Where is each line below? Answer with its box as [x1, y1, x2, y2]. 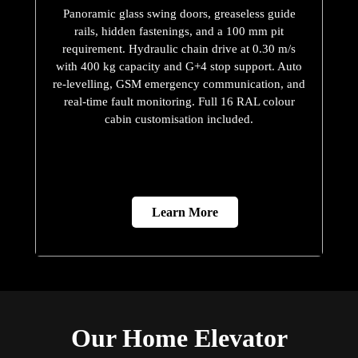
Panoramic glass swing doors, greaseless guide [62, 7, 296, 21]
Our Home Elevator [70, 323, 288, 352]
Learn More [152, 205, 218, 220]
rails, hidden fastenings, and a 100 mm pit [74, 25, 284, 38]
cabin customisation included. [105, 113, 253, 126]
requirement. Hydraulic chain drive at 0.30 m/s [62, 42, 296, 56]
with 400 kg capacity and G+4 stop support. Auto [56, 60, 302, 74]
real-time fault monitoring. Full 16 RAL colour [63, 95, 295, 109]
